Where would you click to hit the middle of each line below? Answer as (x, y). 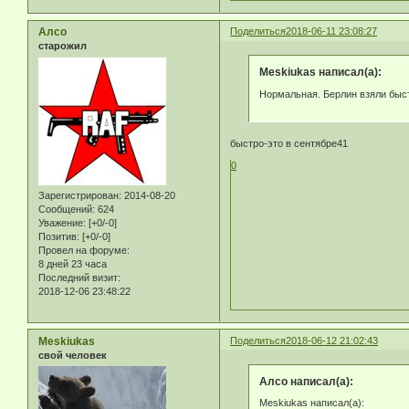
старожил (63, 46)
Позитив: (59, 236)
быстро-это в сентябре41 (289, 144)
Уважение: (62, 222)
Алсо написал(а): (306, 381)
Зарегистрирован (79, 195)
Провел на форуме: (84, 250)
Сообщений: (67, 209)
